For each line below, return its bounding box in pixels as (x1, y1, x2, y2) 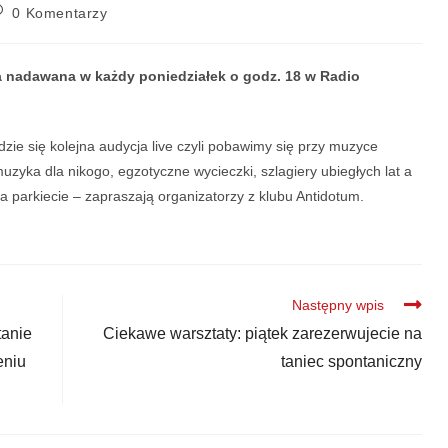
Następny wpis (291, 296, 384, 313)
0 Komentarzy (12, 4, 108, 21)
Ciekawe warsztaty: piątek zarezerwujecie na (102, 324, 422, 342)
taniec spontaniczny (280, 352, 422, 370)
